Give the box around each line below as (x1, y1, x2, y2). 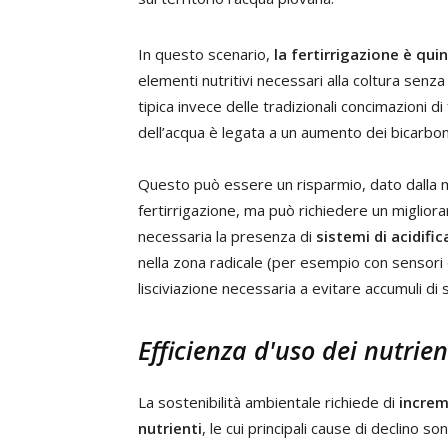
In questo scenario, (138, 44, 274, 64)
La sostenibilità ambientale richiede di (138, 392, 395, 412)
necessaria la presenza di (138, 226, 316, 246)
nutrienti (138, 418, 202, 438)
